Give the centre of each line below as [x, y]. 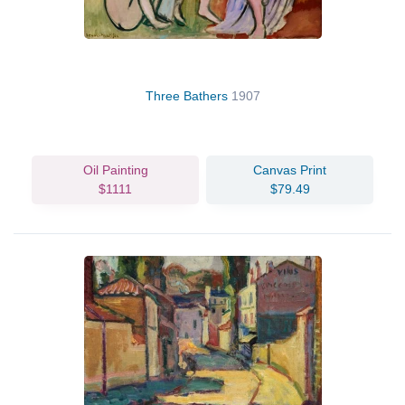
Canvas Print [290, 170]
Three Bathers [188, 95]
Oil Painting [115, 170]
